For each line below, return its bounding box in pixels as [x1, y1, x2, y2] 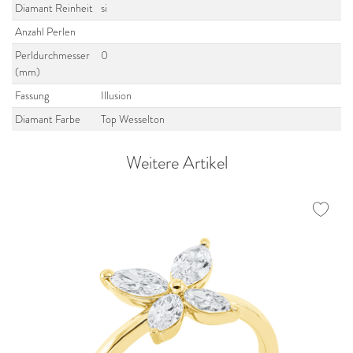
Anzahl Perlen [15, 24, 76, 39]
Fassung [15, 87, 50, 103]
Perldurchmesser [15, 47, 91, 63]
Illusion [101, 87, 132, 103]
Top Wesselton [101, 111, 165, 127]
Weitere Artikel [125, 150, 228, 176]
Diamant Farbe [15, 111, 81, 127]
